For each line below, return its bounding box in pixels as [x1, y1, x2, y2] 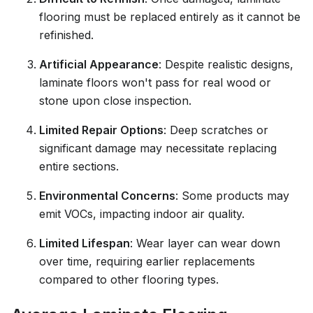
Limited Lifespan [39, 236, 130, 250]
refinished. [39, 28, 94, 42]
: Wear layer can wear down [130, 236, 280, 250]
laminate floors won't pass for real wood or [39, 75, 271, 89]
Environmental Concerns [39, 189, 175, 203]
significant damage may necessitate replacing [39, 141, 277, 155]
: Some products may [175, 189, 289, 203]
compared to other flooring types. [39, 272, 219, 286]
